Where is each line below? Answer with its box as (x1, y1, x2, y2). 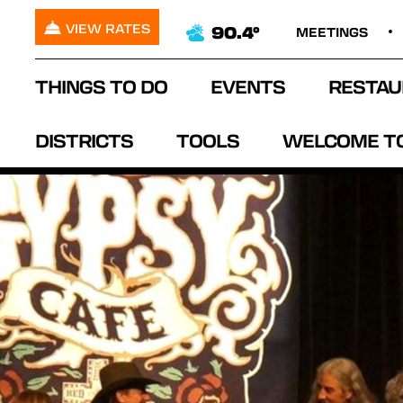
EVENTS (210, 73, 285, 99)
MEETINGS (296, 22, 368, 40)
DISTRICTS (35, 127, 133, 153)
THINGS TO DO (35, 73, 167, 99)
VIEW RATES (66, 19, 150, 37)
